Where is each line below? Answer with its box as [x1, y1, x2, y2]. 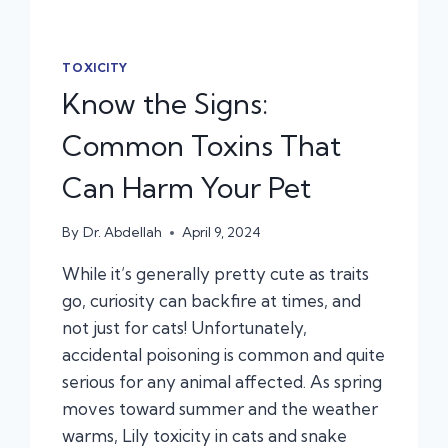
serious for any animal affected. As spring [62, 371, 383, 393]
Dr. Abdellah [82, 224, 162, 241]
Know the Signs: [62, 85, 269, 121]
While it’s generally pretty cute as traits [62, 263, 370, 285]
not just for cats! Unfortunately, [62, 317, 308, 339]
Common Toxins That [62, 127, 342, 163]
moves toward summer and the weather [62, 398, 379, 420]
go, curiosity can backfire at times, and [62, 290, 362, 312]
